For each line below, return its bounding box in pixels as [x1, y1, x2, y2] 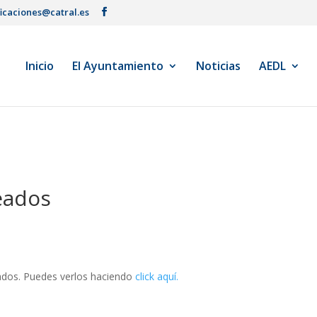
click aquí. [135, 270, 179, 284]
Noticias [196, 57, 241, 74]
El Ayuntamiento [72, 57, 163, 74]
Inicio [25, 57, 54, 74]
